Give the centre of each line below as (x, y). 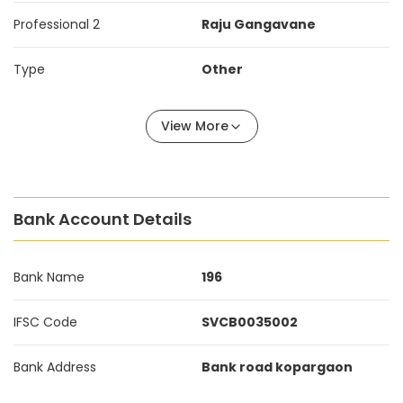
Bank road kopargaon (277, 367)
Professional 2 (57, 24)
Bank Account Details (103, 219)
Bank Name (49, 277)
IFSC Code (45, 322)
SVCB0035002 (250, 322)
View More (194, 126)
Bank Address (55, 367)
